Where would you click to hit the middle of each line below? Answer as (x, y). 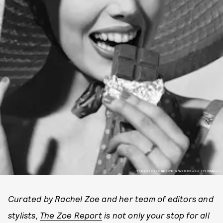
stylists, (24, 215)
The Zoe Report (71, 215)
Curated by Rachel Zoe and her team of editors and (111, 199)
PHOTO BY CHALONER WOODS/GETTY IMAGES (179, 170)
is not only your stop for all (156, 215)
